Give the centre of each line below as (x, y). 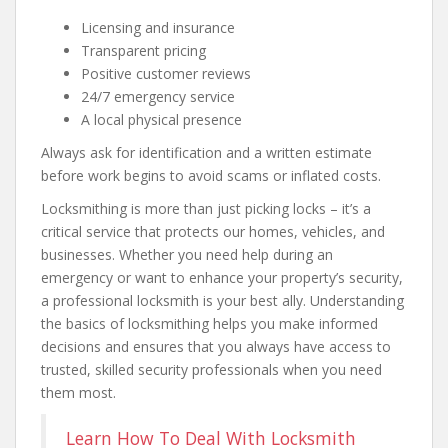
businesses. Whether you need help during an (187, 254)
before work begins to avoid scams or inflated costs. (211, 175)
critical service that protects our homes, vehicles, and (213, 231)
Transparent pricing (143, 50)
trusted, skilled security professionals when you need (211, 369)
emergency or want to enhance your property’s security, (222, 277)
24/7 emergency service (158, 96)
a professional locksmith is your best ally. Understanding (222, 300)
